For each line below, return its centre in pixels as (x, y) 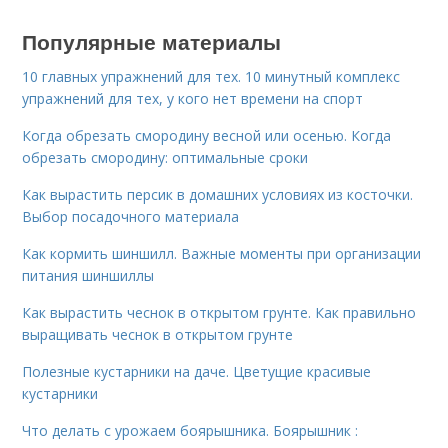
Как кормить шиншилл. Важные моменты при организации (222, 253)
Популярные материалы (152, 41)
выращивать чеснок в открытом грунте (158, 334)
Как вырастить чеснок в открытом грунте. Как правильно (219, 312)
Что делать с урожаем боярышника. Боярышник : (190, 430)
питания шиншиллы (88, 275)
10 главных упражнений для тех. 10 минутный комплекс (211, 76)
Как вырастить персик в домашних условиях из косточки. (218, 194)
